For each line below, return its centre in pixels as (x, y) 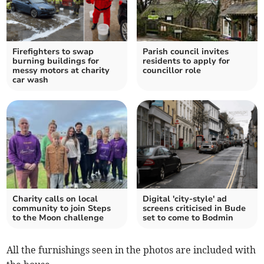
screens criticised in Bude (194, 209)
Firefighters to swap (53, 52)
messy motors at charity (61, 71)
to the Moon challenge (58, 218)
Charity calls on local (55, 199)
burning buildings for (56, 61)
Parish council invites (186, 52)
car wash (31, 80)
